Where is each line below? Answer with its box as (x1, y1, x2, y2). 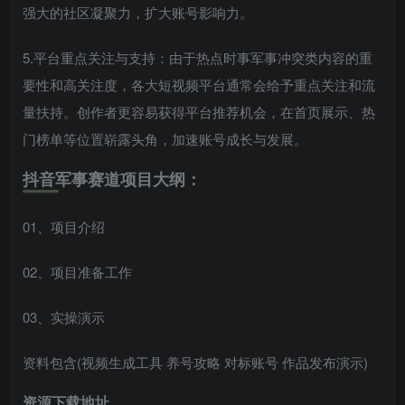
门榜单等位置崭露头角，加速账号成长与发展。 (23, 129, 307, 149)
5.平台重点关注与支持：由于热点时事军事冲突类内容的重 (23, 48, 372, 68)
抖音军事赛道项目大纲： (23, 167, 202, 192)
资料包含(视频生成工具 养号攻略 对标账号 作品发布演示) (23, 353, 368, 372)
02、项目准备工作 (23, 262, 132, 282)
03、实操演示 (23, 307, 105, 327)
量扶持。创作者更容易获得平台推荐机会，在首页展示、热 (23, 102, 375, 122)
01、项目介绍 (23, 217, 105, 237)
